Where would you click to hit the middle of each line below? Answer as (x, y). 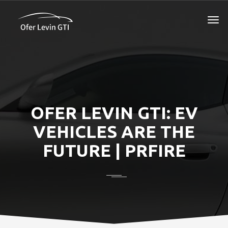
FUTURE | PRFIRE (114, 150)
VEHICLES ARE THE (114, 131)
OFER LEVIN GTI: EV (114, 112)
